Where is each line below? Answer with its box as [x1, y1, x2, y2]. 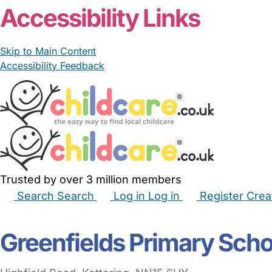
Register [199, 189, 243, 202]
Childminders [87, 207, 147, 219]
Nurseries [198, 207, 241, 219]
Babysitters [29, 207, 80, 219]
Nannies [154, 207, 191, 219]
